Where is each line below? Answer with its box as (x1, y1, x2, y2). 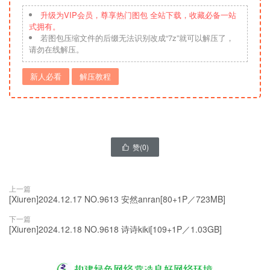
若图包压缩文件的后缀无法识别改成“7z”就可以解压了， (40, 32, 234, 43)
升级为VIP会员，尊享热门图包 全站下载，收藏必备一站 (40, 9, 236, 20)
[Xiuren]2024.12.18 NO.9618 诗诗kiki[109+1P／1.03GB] (9, 223, 222, 235)
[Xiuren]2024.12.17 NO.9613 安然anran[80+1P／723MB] (9, 193, 225, 205)
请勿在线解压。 (29, 43, 84, 55)
